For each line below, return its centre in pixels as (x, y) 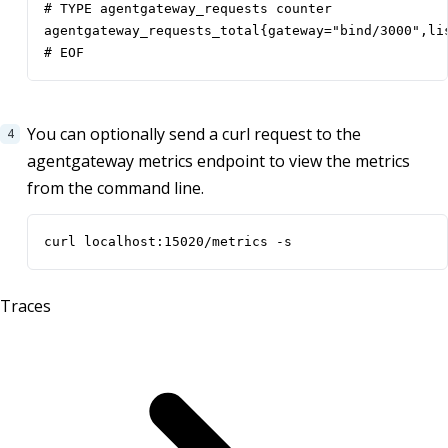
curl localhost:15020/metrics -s (168, 242)
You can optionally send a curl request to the (194, 134)
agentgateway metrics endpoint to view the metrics (218, 161)
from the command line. (115, 188)
